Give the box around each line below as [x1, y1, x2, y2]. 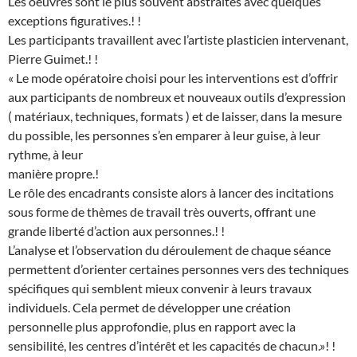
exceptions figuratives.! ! [8, 13, 141, 29]
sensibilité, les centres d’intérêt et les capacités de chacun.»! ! [8, 338, 335, 354]
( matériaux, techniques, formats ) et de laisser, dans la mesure [8, 108, 342, 124]
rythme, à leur [8, 147, 83, 163]
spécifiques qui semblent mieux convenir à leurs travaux [8, 280, 312, 296]
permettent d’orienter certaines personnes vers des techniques [8, 261, 349, 277]
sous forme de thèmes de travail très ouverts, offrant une [8, 204, 316, 220]
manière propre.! [8, 166, 99, 182]
